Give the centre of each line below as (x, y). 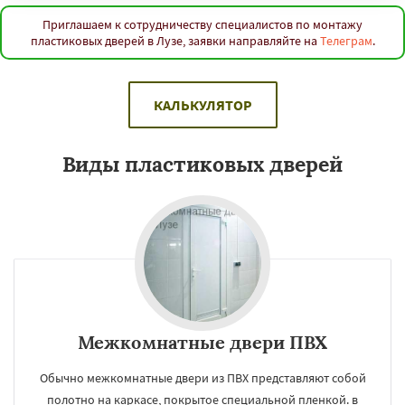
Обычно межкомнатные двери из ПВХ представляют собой (202, 378)
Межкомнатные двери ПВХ (202, 342)
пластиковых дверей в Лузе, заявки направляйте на (175, 41)
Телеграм (346, 41)
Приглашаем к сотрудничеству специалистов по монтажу (202, 24)
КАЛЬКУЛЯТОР (202, 105)
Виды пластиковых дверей (202, 164)
